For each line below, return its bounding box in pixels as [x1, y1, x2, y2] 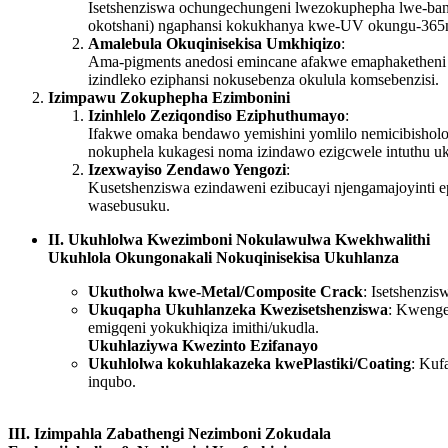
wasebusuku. [88, 197, 170, 215]
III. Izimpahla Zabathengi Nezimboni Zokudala [8, 425, 331, 443]
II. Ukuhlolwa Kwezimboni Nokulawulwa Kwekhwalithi [48, 231, 430, 249]
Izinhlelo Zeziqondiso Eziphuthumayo [88, 107, 345, 125]
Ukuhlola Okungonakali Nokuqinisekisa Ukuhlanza [48, 249, 399, 267]
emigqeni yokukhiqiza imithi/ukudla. [88, 319, 319, 337]
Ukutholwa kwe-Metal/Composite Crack [88, 283, 363, 301]
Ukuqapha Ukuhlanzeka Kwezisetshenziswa [88, 301, 388, 319]
